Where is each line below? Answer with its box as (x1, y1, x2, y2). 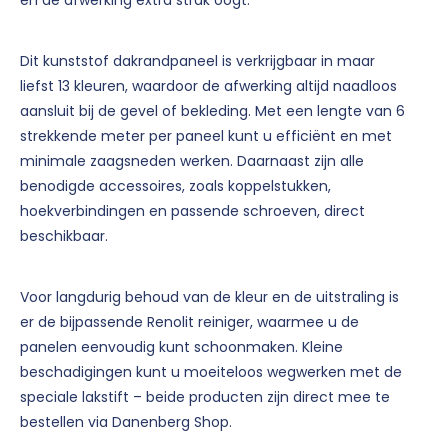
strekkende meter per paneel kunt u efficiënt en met (20, 125, 392, 146)
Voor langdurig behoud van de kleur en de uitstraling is (20, 286, 399, 307)
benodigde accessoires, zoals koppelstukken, (20, 175, 331, 196)
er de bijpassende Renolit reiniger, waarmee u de (20, 311, 359, 332)
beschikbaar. (20, 225, 108, 246)
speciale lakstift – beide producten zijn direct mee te (20, 386, 390, 407)
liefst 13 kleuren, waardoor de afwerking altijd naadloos (20, 75, 397, 96)
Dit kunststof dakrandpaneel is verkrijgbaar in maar (20, 50, 375, 71)
